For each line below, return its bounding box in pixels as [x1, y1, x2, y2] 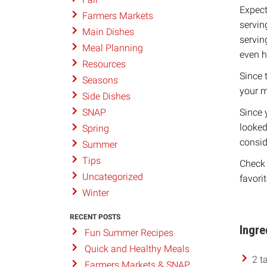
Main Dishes [82, 26, 134, 38]
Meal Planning [82, 42, 143, 54]
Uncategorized [82, 171, 143, 183]
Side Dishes [82, 91, 131, 103]
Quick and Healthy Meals [84, 243, 190, 255]
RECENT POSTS [70, 213, 120, 222]
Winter [82, 187, 109, 199]
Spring [82, 123, 109, 135]
